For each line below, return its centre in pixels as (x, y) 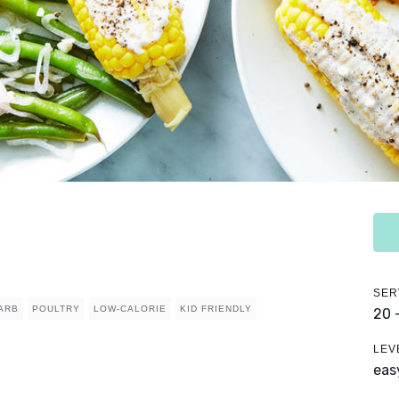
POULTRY (56, 309)
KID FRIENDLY (216, 309)
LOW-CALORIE (130, 309)
